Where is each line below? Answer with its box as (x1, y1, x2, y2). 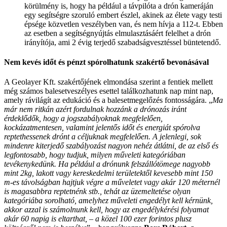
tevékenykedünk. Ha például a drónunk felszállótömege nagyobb (4, 160, 210, 169)
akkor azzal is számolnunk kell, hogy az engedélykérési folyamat (4, 205, 209, 214)
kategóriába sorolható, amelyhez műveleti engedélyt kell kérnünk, (4, 196, 213, 205)
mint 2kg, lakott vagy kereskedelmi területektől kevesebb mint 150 (4, 169, 213, 178)
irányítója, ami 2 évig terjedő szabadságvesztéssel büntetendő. (24, 37, 221, 47)
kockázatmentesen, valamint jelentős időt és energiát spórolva (4, 123, 200, 132)
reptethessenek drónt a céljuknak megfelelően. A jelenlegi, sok (4, 132, 201, 141)
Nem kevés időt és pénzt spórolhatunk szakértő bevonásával (4, 58, 209, 67)
